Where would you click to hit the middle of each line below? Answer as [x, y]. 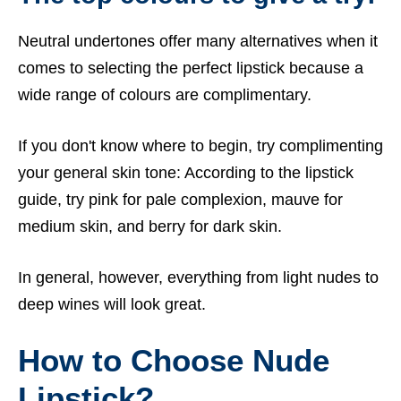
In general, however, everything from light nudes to [198, 278]
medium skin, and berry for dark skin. [152, 227]
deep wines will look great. [114, 305]
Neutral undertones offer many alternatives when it [198, 42]
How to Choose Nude [174, 361]
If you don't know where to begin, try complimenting [200, 146]
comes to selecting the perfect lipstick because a [191, 68]
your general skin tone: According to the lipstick [186, 173]
